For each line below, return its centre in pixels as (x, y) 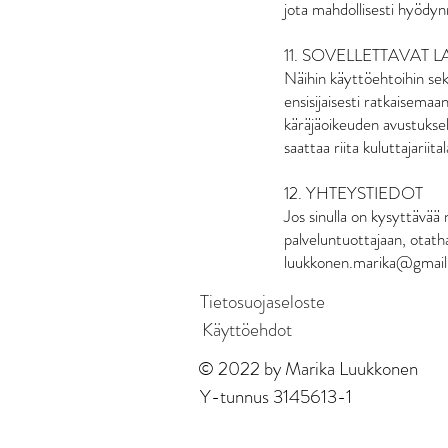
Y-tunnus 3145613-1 (276, 396)
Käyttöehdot (246, 330)
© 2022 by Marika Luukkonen (308, 368)
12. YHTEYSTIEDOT (353, 192)
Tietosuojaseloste (262, 302)
